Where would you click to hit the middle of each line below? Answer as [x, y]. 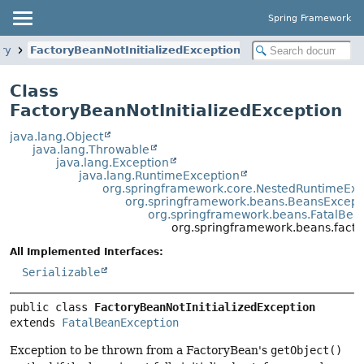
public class [52, 308]
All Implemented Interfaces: [87, 252]
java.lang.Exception [112, 162]
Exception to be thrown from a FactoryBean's [140, 351]
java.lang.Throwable [91, 149]
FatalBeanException [120, 323]
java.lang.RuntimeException [160, 175]
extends [36, 323]
